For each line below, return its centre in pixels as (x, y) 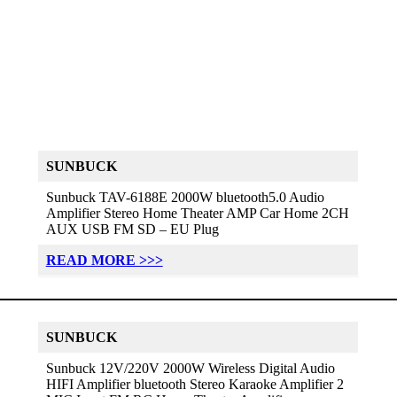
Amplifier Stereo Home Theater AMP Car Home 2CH (197, 213)
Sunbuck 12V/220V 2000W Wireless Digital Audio (190, 368)
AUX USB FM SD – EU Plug (132, 229)
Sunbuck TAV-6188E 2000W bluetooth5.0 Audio (185, 197)
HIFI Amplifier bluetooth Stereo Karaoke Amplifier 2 (195, 384)
